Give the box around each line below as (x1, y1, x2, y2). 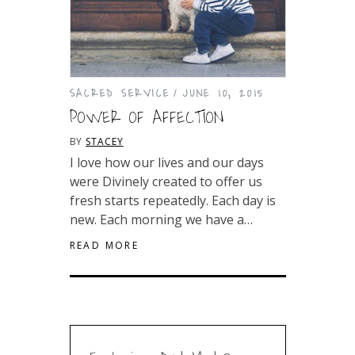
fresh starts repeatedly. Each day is (69, 191, 276, 209)
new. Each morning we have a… (69, 210, 253, 228)
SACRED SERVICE (69, 83, 170, 102)
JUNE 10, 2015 (182, 83, 265, 102)
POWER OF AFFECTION (69, 103, 225, 132)
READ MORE (69, 238, 139, 252)
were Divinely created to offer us (69, 172, 262, 190)
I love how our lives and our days (69, 153, 264, 171)
